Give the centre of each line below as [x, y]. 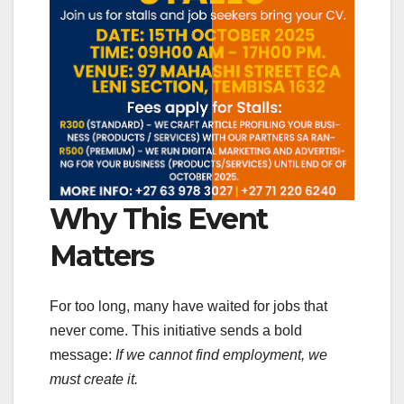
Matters [102, 255]
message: [83, 355]
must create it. [94, 380]
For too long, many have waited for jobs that [188, 307]
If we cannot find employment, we [221, 355]
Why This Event [159, 218]
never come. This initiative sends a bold [176, 331]
